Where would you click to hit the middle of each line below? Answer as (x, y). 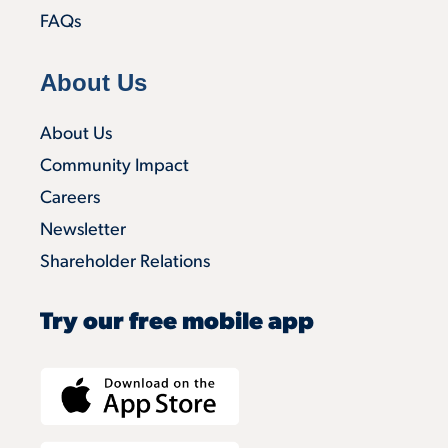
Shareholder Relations (125, 263)
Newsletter (83, 231)
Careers (70, 199)
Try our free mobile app (177, 323)
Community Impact (114, 167)
